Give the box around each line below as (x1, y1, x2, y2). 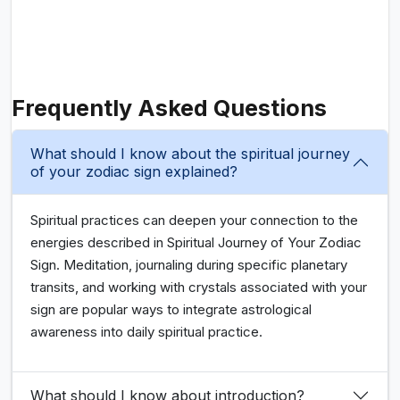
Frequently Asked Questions (12, 95, 327, 122)
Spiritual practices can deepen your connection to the (30, 212, 358, 229)
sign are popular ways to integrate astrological (30, 301, 312, 319)
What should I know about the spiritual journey (30, 145, 350, 163)
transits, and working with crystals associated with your (30, 279, 367, 296)
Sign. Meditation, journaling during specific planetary (30, 256, 347, 274)
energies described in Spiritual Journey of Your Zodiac (30, 234, 362, 252)
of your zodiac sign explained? (30, 162, 237, 181)
